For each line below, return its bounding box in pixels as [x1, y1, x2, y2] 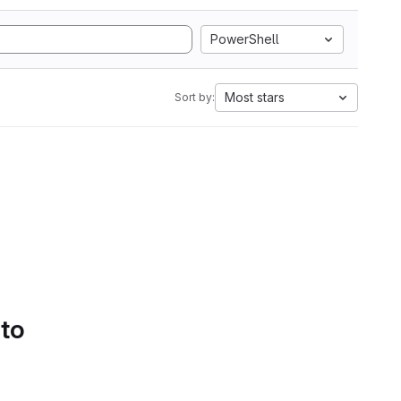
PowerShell [210, 31, 279, 47]
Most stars [225, 90, 285, 105]
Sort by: [175, 90, 215, 104]
